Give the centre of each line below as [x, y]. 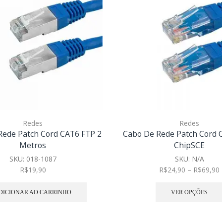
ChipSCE [189, 145]
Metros [33, 145]
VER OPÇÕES [189, 192]
